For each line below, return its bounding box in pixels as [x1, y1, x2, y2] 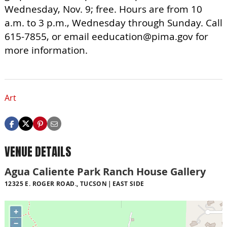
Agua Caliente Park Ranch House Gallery [5, 164, 206, 178]
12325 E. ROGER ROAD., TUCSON [5, 179, 107, 188]
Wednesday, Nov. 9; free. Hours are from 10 [5, 3, 202, 16]
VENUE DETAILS [5, 143, 71, 161]
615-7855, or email [5, 30, 92, 43]
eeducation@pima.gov [92, 30, 193, 43]
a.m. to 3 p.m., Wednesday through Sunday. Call [5, 16, 222, 29]
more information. [5, 44, 88, 57]
